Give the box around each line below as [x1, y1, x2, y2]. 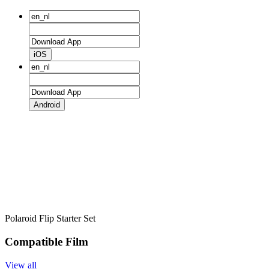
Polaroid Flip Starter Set [5, 213, 95, 224]
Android [34, 100, 60, 110]
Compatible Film [5, 235, 88, 249]
